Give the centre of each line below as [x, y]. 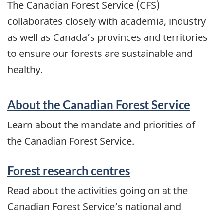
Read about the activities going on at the [98, 191]
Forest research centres [69, 170]
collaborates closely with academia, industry [107, 21]
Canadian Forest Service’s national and [94, 207]
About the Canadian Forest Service [99, 105]
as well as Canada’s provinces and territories [108, 37]
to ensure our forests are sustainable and [100, 53]
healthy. [25, 69]
